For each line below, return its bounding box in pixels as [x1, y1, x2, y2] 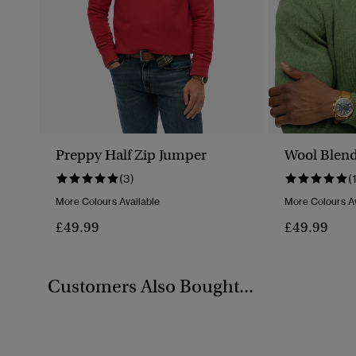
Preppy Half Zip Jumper [56, 146, 207, 164]
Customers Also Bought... [48, 275, 253, 298]
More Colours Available [56, 195, 160, 208]
